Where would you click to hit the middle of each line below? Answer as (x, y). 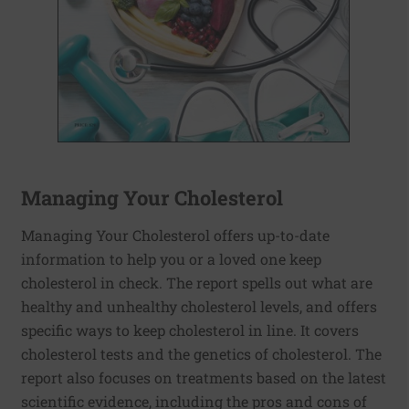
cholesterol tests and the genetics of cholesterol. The (201, 353)
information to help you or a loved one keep (171, 258)
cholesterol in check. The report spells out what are (197, 282)
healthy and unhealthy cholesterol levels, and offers (199, 306)
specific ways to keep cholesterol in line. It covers (190, 330)
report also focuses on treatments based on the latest (204, 377)
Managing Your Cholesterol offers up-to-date (175, 235)
